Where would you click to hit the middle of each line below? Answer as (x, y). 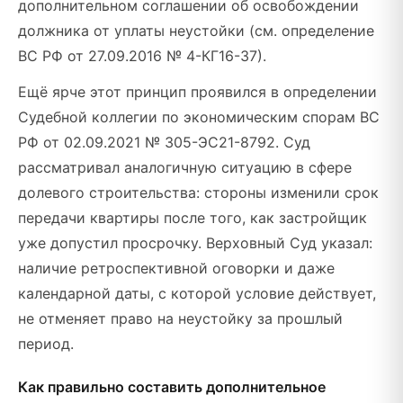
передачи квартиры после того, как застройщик (193, 218)
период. (46, 344)
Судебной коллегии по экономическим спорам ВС (199, 117)
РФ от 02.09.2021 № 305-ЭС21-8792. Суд (164, 142)
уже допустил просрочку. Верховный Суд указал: (195, 243)
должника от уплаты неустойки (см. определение (196, 31)
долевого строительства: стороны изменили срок (198, 193)
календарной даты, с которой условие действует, (197, 293)
